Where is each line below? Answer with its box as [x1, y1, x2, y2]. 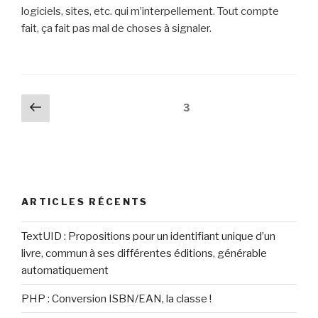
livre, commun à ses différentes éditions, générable [21, 246, 267, 260]
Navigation [21, 95, 93, 112]
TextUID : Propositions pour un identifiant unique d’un [21, 229, 275, 243]
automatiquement [21, 263, 109, 277]
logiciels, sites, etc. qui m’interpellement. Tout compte [21, 4, 279, 18]
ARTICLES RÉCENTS [21, 195, 148, 207]
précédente [40, 113, 141, 133]
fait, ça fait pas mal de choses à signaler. [21, 21, 212, 35]
